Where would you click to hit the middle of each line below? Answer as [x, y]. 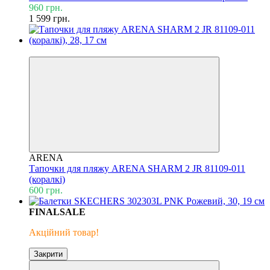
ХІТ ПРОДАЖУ [64, 51]
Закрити [48, 254]
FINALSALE [57, 212]
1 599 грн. [49, 18]
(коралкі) [47, 179]
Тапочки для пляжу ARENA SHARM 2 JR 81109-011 [137, 168]
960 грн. [46, 7]
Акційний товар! [64, 232]
